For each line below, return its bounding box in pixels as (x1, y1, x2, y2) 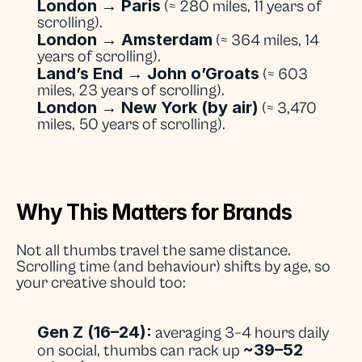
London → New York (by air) (37, 98, 259, 117)
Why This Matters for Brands (16, 200, 292, 225)
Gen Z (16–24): (37, 322, 152, 342)
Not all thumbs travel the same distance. (16, 242, 291, 260)
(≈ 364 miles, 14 (213, 32, 319, 50)
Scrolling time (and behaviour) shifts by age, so (16, 258, 330, 276)
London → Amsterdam (37, 30, 213, 49)
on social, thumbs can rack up (37, 342, 243, 360)
